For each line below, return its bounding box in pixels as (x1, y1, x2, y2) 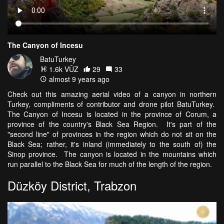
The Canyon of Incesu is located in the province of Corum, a (7, 108, 216, 119)
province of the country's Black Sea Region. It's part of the (7, 118, 216, 129)
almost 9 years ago (47, 73, 109, 84)
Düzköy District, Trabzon (7, 176, 136, 194)
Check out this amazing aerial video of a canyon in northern (7, 88, 216, 99)
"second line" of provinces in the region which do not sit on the (7, 128, 216, 139)
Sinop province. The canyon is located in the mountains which (7, 148, 216, 159)
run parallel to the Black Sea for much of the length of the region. (7, 158, 216, 169)
